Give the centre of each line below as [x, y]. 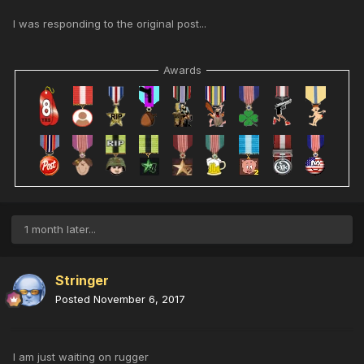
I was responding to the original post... [110, 24]
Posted [74, 299]
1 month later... [60, 229]
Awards [182, 70]
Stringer [82, 280]
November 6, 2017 [139, 299]
